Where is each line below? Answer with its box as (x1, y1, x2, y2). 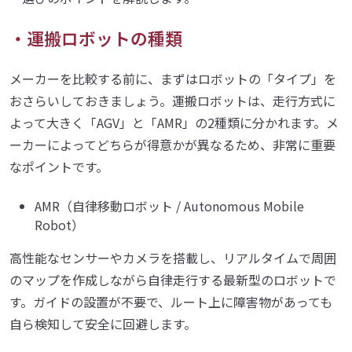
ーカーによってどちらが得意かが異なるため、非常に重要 (9, 134, 335, 154)
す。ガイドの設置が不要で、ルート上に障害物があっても (9, 291, 332, 311)
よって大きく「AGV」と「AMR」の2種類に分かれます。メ (9, 112, 339, 132)
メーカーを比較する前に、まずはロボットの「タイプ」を (9, 68, 336, 88)
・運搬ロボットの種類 (9, 25, 182, 50)
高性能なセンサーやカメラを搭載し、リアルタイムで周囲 (9, 247, 336, 267)
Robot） (35, 214, 84, 234)
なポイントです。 (9, 156, 108, 176)
